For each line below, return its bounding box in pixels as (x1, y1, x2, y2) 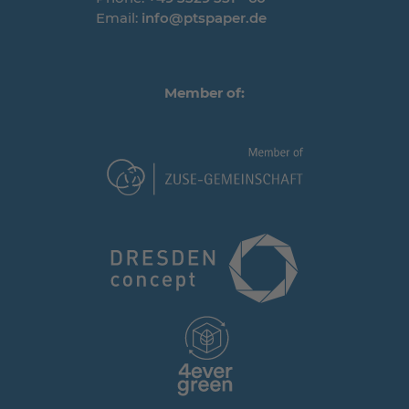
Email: (96, 9, 142, 26)
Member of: (164, 84, 245, 101)
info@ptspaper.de (142, 9, 267, 26)
